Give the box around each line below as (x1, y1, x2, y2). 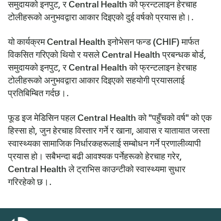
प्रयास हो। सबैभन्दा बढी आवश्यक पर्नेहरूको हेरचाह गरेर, (8, 150, 182, 162)
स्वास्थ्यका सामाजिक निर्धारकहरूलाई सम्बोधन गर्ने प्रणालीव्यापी (8, 137, 201, 149)
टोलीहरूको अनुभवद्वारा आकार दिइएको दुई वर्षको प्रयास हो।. (8, 11, 194, 23)
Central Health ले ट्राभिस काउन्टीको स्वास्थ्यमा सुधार (8, 163, 185, 175)
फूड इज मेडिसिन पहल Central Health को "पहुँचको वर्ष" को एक (8, 111, 212, 123)
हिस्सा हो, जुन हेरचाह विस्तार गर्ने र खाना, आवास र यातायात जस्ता (8, 124, 210, 136)
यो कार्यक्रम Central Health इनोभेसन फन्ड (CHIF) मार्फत (8, 36, 199, 47)
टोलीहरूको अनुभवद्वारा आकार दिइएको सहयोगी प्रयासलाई (8, 74, 184, 86)
